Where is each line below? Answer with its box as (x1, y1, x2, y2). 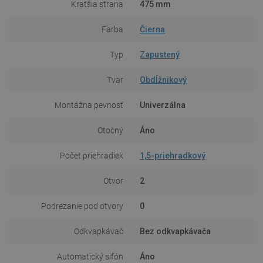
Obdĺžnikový (140, 75, 187, 85)
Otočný (97, 125, 123, 135)
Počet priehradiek (60, 150, 123, 160)
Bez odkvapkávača (140, 226, 211, 236)
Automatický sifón (57, 251, 123, 261)
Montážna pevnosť (55, 100, 123, 110)
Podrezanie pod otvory (41, 201, 123, 211)
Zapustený (140, 49, 180, 59)
